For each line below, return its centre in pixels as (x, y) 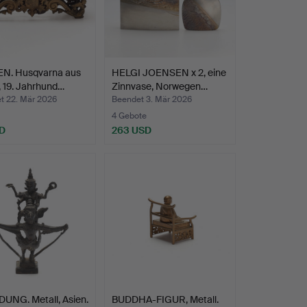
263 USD (131, 131)
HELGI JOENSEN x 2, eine (169, 73)
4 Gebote (129, 116)
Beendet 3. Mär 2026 (151, 100)
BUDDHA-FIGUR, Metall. (165, 299)
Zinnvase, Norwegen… (159, 87)
